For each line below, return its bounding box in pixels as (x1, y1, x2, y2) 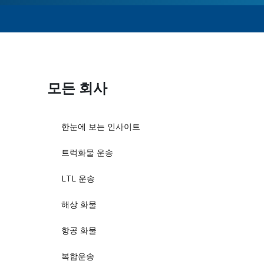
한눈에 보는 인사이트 (61, 120, 140, 132)
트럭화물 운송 (61, 146, 113, 158)
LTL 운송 (61, 172, 95, 184)
